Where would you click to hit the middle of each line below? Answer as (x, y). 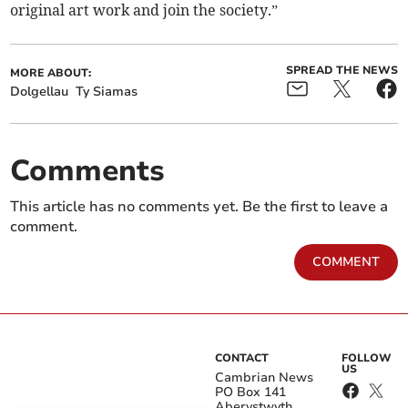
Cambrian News (264, 377)
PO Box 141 (250, 392)
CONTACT (242, 358)
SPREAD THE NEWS (342, 70)
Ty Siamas (107, 92)
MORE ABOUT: (51, 73)
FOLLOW (367, 358)
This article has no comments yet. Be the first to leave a (199, 207)
